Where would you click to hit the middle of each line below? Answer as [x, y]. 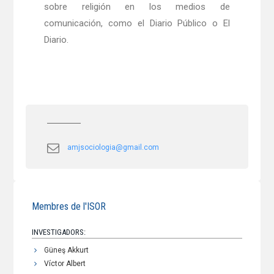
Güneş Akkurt [67, 250]
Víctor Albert [65, 264]
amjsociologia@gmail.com [113, 148]
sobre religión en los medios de [137, 7]
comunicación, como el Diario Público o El [137, 24]
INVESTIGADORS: [59, 232]
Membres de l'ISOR [69, 207]
